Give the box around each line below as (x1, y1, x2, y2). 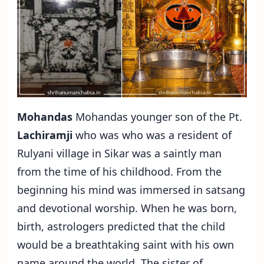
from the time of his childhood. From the (17, 164, 222, 179)
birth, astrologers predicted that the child (17, 219, 225, 234)
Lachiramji (17, 128, 72, 143)
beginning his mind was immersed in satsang (17, 183, 245, 197)
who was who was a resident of (72, 128, 232, 143)
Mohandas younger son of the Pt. (72, 110, 242, 124)
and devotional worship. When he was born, (17, 201, 237, 216)
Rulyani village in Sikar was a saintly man (17, 146, 222, 161)
